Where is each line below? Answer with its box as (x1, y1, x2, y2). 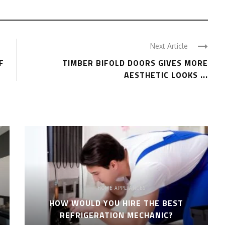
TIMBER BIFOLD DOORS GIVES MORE (62, 57, 208, 69)
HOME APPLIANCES (97, 184, 146, 192)
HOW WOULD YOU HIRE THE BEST (49, 197, 184, 209)
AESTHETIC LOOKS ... (124, 69, 208, 81)
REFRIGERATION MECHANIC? (59, 209, 173, 221)
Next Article (150, 42, 188, 50)
